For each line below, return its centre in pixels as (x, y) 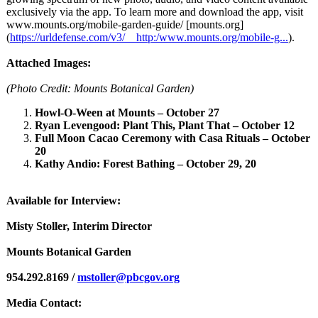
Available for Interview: (64, 201)
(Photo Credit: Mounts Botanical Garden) (100, 88)
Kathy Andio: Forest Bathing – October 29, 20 (146, 164)
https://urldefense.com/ (60, 37)
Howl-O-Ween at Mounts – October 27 (127, 113)
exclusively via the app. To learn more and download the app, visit (155, 12)
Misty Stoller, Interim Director (79, 226)
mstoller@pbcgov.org (128, 277)
